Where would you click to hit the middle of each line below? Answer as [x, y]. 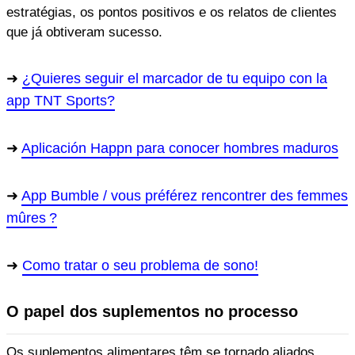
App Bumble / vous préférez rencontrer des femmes [185, 195]
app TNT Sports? [61, 100]
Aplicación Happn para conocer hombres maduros [180, 148]
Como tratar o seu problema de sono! [140, 265]
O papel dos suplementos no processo [152, 311]
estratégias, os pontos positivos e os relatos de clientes [172, 12]
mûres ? [32, 218]
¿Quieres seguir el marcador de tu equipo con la [175, 78]
